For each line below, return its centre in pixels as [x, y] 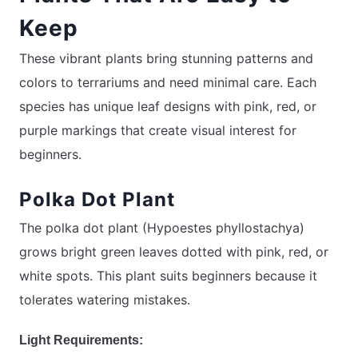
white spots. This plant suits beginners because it [168, 276]
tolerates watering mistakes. [105, 300]
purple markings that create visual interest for [158, 131]
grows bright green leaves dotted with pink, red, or [174, 252]
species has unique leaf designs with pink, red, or [168, 107]
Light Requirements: [81, 340]
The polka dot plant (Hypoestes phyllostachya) [162, 228]
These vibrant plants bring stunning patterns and [166, 59]
